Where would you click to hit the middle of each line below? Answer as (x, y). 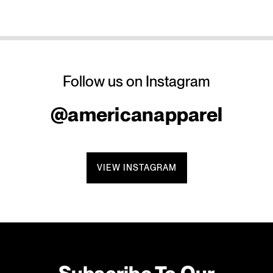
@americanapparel (136, 115)
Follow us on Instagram (136, 82)
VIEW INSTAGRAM (136, 168)
